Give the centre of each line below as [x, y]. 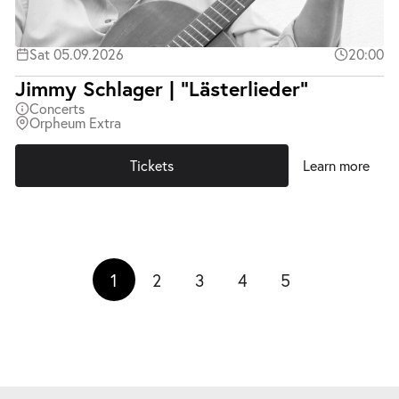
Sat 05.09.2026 [77, 54]
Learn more [336, 166]
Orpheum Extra [76, 123]
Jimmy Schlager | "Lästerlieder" [162, 89]
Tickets [151, 166]
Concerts [57, 109]
